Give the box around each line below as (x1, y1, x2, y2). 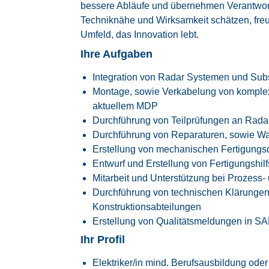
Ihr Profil (80, 234, 125, 246)
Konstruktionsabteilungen (92, 202, 202, 212)
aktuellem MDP (92, 101, 159, 111)
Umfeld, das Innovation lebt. (80, 29, 199, 40)
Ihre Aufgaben (80, 48, 153, 60)
